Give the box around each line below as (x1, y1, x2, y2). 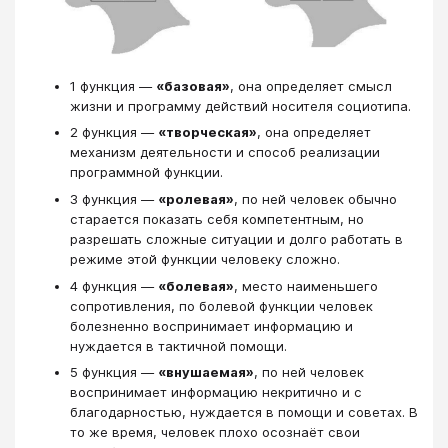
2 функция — (70, 124, 158, 141)
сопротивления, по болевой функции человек (70, 297, 373, 314)
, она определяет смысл (230, 77, 392, 94)
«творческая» (158, 124, 257, 141)
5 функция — (70, 364, 158, 381)
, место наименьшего (234, 277, 378, 294)
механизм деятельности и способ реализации (70, 144, 380, 161)
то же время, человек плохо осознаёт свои (70, 424, 360, 441)
